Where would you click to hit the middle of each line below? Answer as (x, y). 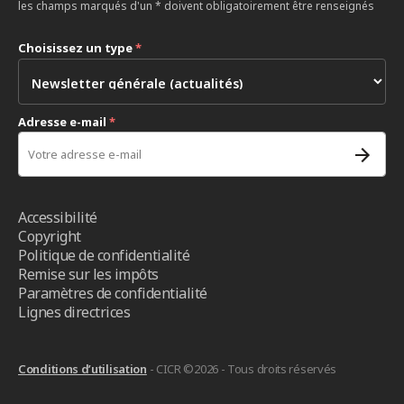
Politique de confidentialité (104, 255)
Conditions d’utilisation (83, 369)
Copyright (50, 236)
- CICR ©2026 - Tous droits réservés (242, 369)
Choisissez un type (77, 48)
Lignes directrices (74, 312)
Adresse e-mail (64, 122)
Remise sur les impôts (88, 274)
